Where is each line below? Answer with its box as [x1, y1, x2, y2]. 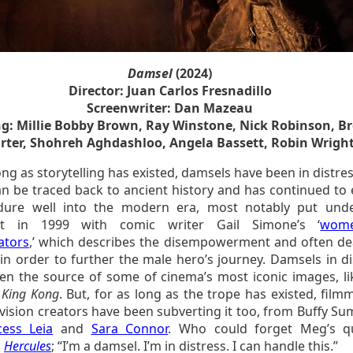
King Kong [2, 285, 59, 303]
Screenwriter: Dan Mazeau [87, 99, 254, 117]
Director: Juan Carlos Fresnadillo [68, 82, 272, 99]
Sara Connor [91, 320, 169, 337]
